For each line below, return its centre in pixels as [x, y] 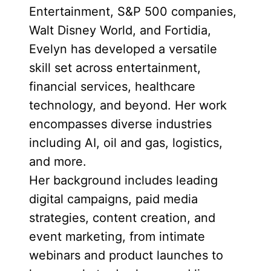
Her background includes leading [123, 180]
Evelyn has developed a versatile [123, 49]
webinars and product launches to [126, 255]
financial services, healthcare [112, 87]
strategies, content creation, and [122, 218]
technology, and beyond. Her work [128, 105]
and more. [58, 162]
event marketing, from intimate [117, 237]
